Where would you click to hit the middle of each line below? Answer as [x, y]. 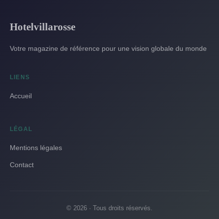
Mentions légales [36, 147]
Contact [22, 164]
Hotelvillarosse [43, 26]
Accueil [21, 96]
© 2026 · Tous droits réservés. [109, 208]
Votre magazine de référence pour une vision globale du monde [108, 48]
